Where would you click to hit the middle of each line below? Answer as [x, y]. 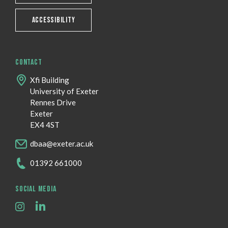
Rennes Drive [53, 103]
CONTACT [29, 63]
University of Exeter [64, 91]
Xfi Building [50, 80]
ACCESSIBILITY [53, 20]
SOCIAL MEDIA [36, 189]
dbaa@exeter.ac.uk [62, 144]
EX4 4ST [45, 125]
